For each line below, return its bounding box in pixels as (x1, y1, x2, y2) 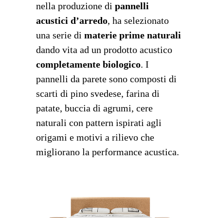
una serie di (36, 29, 84, 40)
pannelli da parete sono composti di (36, 73, 177, 84)
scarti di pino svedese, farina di (36, 88, 160, 99)
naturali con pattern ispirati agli (36, 117, 162, 128)
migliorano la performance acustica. (36, 146, 179, 157)
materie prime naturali (84, 29, 181, 40)
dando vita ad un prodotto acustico (36, 44, 172, 55)
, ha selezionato (108, 15, 169, 26)
